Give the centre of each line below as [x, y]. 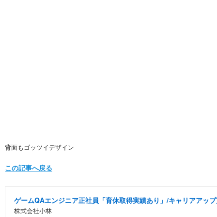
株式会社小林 [33, 210]
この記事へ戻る [29, 168]
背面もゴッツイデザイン [39, 147]
